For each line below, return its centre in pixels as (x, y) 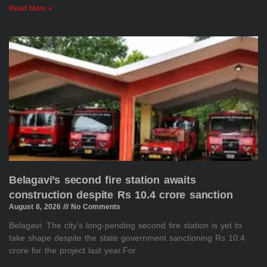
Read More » (31, 9)
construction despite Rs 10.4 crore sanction (121, 195)
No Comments (94, 207)
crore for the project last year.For (72, 251)
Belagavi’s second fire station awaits (103, 180)
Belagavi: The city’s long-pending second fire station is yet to (125, 226)
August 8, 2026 (36, 207)
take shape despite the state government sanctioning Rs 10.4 (127, 238)
